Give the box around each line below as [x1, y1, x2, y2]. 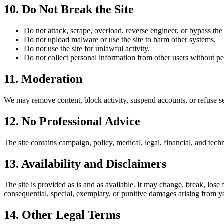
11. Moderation [4, 72, 82, 85]
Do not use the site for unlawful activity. [24, 44, 150, 53]
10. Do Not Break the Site [4, 3, 134, 16]
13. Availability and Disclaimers [4, 157, 166, 170]
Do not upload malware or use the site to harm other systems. [24, 35, 216, 44]
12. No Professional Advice [4, 114, 140, 128]
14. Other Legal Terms [4, 208, 120, 222]
